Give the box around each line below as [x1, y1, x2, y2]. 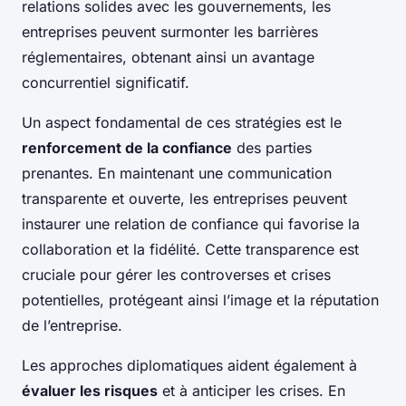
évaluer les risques [22, 382, 158, 401]
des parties [232, 139, 312, 158]
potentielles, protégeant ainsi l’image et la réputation [22, 291, 379, 310]
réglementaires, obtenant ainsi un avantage [22, 48, 314, 67]
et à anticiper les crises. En [158, 382, 345, 401]
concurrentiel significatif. [22, 73, 189, 92]
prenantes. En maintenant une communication [22, 164, 332, 183]
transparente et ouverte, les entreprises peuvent [22, 189, 347, 208]
